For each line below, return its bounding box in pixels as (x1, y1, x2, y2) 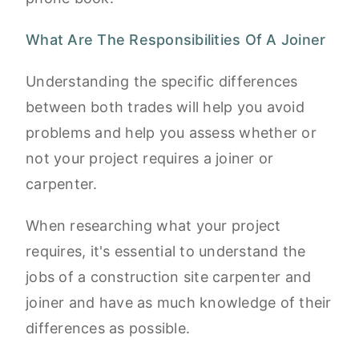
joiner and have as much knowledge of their (26, 294, 332, 312)
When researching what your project (26, 217, 281, 235)
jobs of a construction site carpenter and (26, 268, 312, 286)
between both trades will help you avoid (26, 99, 305, 116)
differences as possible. (26, 320, 195, 337)
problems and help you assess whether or (26, 124, 317, 142)
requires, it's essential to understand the (26, 243, 306, 260)
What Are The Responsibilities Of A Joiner (26, 31, 326, 49)
